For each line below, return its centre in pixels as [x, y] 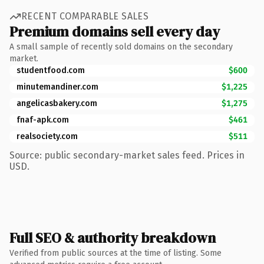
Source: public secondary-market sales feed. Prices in [127, 155]
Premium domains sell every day [115, 31]
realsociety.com [47, 136]
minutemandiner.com [57, 87]
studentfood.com [51, 70]
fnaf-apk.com [43, 120]
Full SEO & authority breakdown [113, 237]
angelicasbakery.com [57, 103]
